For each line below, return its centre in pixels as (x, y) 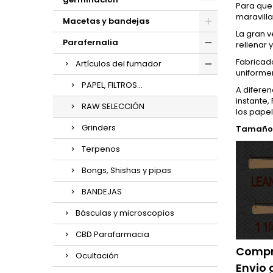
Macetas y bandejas (106, 21)
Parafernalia (90, 42)
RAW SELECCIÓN (113, 106)
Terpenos (101, 149)
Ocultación (97, 256)
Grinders (99, 128)
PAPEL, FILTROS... (112, 85)
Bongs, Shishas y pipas (126, 170)
